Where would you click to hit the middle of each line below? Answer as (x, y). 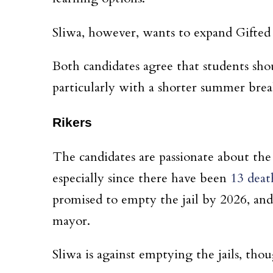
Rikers (72, 122)
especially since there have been (141, 178)
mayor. (73, 221)
